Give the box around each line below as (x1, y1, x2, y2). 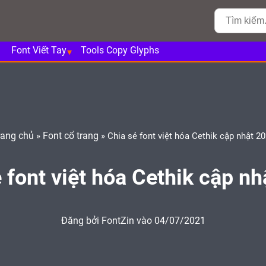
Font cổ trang (42, 131, 99, 141)
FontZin (101, 217, 137, 227)
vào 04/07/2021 (136, 217, 205, 227)
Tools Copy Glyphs (81, 46, 159, 56)
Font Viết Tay (11, 46, 66, 56)
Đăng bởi (61, 217, 102, 227)
